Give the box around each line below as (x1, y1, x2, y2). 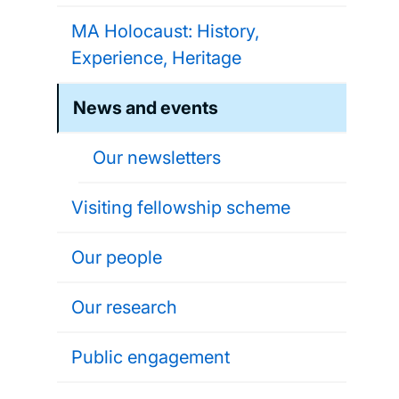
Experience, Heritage (71, 47, 241, 69)
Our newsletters (93, 147, 221, 168)
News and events (73, 97, 218, 118)
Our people (71, 247, 162, 268)
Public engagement (71, 346, 230, 368)
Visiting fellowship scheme (71, 197, 290, 218)
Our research (71, 297, 177, 318)
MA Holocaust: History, (71, 20, 259, 42)
